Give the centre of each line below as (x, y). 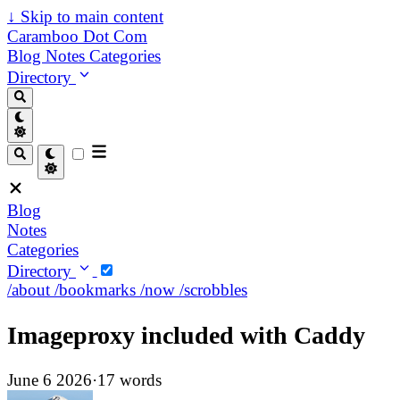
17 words (129, 379)
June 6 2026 (50, 379)
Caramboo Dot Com (77, 36)
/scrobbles (213, 290)
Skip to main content (90, 17)
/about (31, 290)
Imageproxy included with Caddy (186, 335)
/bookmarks (97, 290)
